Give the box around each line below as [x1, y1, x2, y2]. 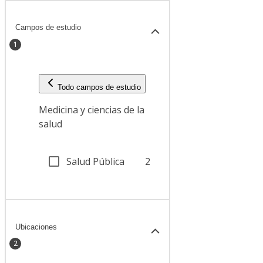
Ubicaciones [15, 222, 57, 231]
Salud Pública [66, 155, 124, 168]
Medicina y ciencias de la [39, 103, 144, 117]
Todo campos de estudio [58, 83, 141, 92]
